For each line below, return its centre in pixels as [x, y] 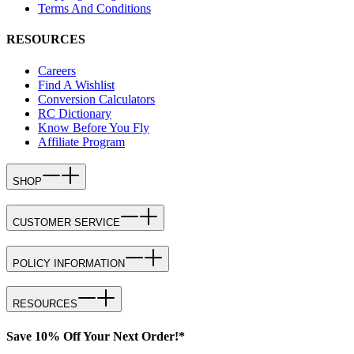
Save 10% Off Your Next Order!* [96, 336]
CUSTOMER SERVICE [66, 222]
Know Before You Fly [94, 127]
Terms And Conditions [94, 9]
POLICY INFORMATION [69, 263]
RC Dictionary [75, 113]
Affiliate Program [81, 141]
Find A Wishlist [76, 85]
